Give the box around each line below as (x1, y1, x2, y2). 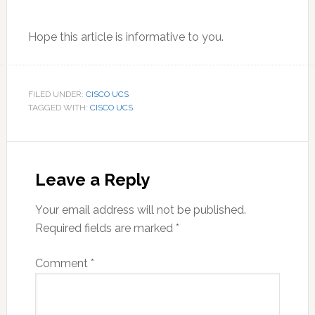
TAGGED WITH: (27, 103, 90, 113)
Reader (6, 141, 79, 167)
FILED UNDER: (27, 89, 86, 100)
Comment (34, 257, 91, 271)
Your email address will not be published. (34, 203, 246, 217)
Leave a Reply (34, 169, 150, 191)
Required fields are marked (34, 221, 176, 236)
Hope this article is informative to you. (27, 30, 224, 44)
